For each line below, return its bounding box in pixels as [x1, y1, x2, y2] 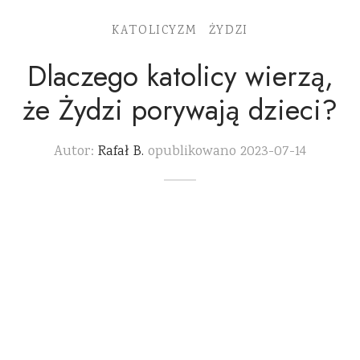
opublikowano [144, 141, 236, 162]
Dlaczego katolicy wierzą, [27, 55, 333, 96]
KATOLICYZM [112, 22, 197, 40]
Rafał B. [98, 141, 144, 162]
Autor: [54, 141, 98, 162]
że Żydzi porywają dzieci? [22, 88, 337, 130]
